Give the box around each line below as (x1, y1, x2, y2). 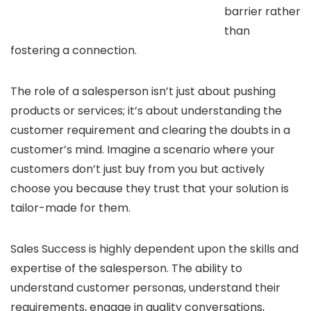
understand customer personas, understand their (10, 279, 280, 296)
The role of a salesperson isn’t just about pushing (10, 83, 276, 99)
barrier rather (224, 3, 301, 19)
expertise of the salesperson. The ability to (10, 260, 242, 276)
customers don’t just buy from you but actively (10, 160, 264, 177)
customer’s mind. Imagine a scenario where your (10, 141, 275, 158)
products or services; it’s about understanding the (10, 102, 282, 119)
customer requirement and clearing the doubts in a (10, 121, 290, 138)
